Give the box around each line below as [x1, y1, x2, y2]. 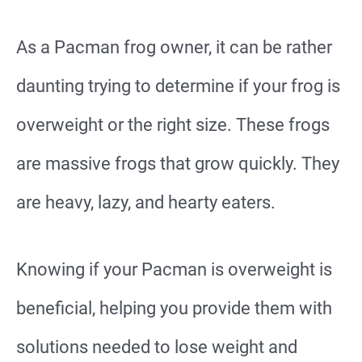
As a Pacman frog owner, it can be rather [16, 37, 332, 57]
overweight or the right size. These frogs [16, 115, 330, 135]
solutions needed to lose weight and [16, 337, 297, 358]
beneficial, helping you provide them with [16, 298, 332, 319]
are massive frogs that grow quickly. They [16, 154, 339, 174]
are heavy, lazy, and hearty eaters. [16, 192, 276, 213]
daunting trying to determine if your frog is [16, 76, 340, 96]
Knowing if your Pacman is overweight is [16, 259, 332, 280]
